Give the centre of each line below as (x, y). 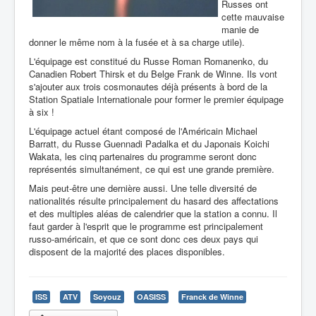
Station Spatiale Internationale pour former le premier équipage (156, 99)
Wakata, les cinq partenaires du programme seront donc (143, 157)
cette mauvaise (253, 17)
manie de (240, 30)
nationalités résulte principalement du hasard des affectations (154, 201)
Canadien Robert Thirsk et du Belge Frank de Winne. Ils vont (153, 74)
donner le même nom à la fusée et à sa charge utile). (137, 42)
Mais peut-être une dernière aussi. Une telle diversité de (143, 188)
